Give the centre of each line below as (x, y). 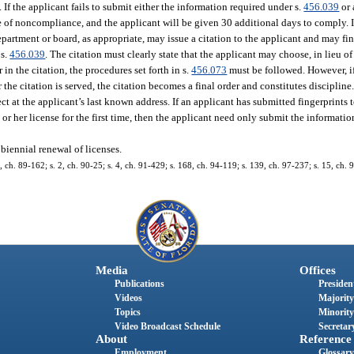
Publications (139, 284)
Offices (317, 271)
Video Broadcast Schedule (167, 327)
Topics (127, 313)
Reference (325, 339)
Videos (128, 298)
